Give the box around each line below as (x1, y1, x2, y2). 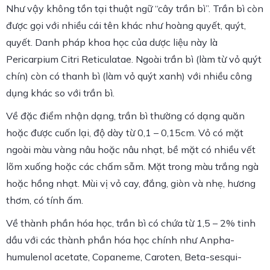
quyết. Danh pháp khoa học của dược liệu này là (6, 36, 218, 48)
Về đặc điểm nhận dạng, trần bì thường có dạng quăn (6, 110, 245, 122)
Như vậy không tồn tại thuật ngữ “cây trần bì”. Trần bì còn (6, 2, 263, 14)
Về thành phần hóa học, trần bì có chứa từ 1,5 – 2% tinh (6, 217, 256, 229)
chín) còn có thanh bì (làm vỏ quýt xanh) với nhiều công (6, 70, 252, 82)
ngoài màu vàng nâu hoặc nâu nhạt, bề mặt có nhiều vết (6, 143, 256, 155)
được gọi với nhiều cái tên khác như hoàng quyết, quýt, (6, 19, 246, 31)
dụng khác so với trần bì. (6, 87, 115, 99)
